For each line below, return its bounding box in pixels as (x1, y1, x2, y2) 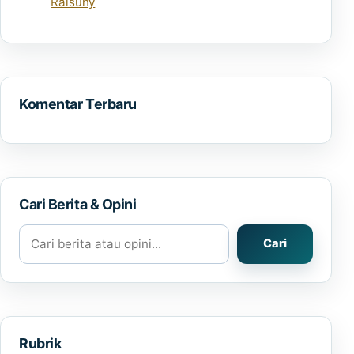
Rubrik (19, 334, 62, 352)
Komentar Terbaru (19, 96, 137, 113)
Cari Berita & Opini (19, 196, 137, 213)
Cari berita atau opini (18, 225, 137, 241)
